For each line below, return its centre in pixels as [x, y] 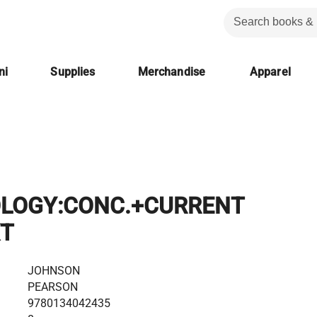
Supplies [73, 72]
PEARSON [53, 287]
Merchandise [171, 72]
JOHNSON [54, 270]
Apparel [270, 72]
